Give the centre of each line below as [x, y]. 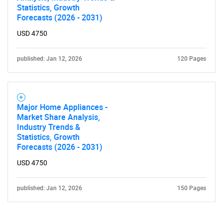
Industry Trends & [49, 127]
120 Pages [192, 59]
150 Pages [192, 188]
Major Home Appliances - [62, 107]
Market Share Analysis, [58, 117]
